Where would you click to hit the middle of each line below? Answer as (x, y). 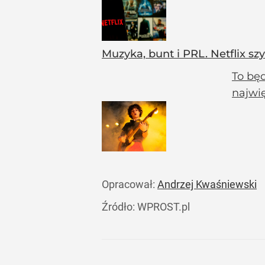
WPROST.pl (164, 207)
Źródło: (119, 207)
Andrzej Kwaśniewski (207, 185)
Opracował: (130, 185)
